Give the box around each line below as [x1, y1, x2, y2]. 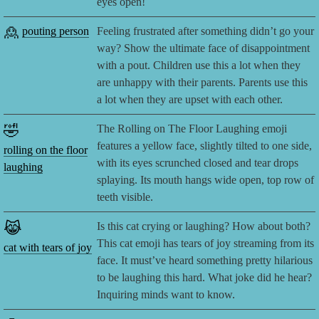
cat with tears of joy [4, 241, 92, 254]
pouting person [22, 25, 90, 38]
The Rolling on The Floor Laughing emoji [97, 122, 288, 135]
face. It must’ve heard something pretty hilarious [97, 254, 313, 267]
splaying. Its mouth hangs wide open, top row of [97, 174, 315, 187]
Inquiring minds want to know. [97, 288, 236, 301]
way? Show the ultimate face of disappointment [97, 42, 310, 55]
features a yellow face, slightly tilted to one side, [97, 140, 313, 152]
